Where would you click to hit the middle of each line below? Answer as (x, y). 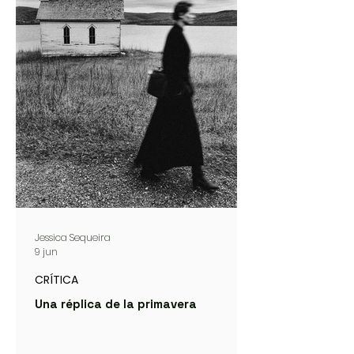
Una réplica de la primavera (116, 304)
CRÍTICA (56, 280)
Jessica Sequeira (73, 237)
